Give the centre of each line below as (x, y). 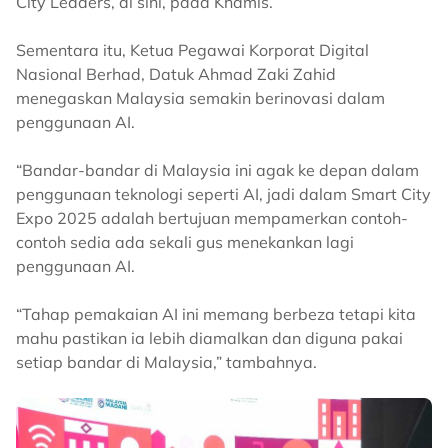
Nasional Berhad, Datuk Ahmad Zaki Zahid (176, 73)
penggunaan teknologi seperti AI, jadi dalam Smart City (223, 193)
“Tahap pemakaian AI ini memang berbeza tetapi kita (216, 313)
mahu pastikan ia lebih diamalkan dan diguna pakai (209, 337)
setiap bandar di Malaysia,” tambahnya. (166, 361)
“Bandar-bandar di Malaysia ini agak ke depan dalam (217, 169)
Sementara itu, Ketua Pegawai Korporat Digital (192, 49)
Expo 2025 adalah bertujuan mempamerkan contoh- (212, 217)
